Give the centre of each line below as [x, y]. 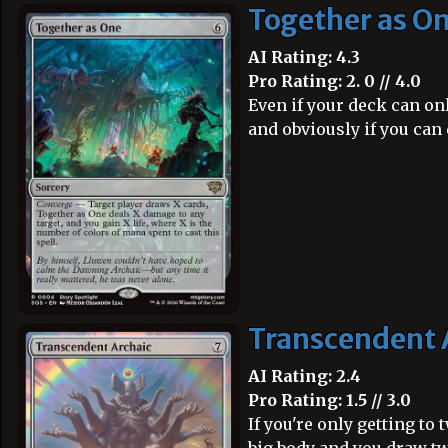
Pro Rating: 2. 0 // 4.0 [334, 81]
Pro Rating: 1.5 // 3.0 [329, 400]
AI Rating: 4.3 [304, 57]
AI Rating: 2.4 [304, 376]
